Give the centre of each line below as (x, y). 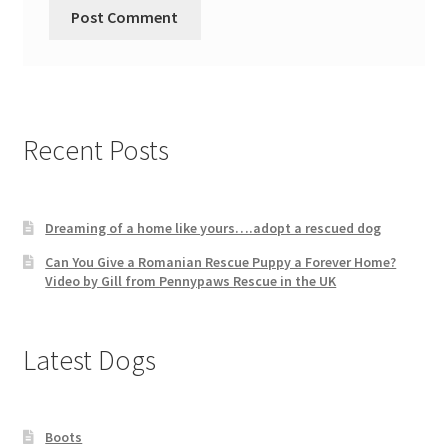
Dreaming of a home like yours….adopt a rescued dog (213, 227)
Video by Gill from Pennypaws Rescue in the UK (191, 280)
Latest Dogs (89, 359)
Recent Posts (95, 149)
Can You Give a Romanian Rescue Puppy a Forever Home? (221, 261)
